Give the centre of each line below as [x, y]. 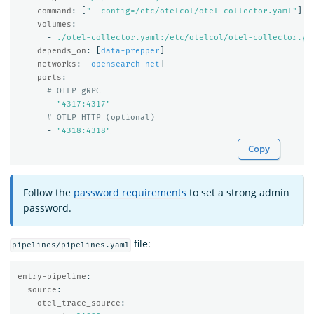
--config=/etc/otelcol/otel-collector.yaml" [194, 11]
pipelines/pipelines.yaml [70, 245]
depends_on [61, 50]
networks [56, 64]
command [54, 11]
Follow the [48, 193]
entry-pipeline [52, 276]
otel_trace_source [78, 303]
